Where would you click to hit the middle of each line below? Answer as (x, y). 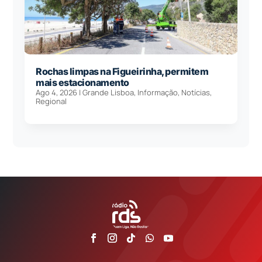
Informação (158, 93)
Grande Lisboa (108, 93)
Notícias (196, 93)
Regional (51, 101)
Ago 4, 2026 (57, 93)
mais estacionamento (82, 83)
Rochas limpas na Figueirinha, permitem (122, 72)
